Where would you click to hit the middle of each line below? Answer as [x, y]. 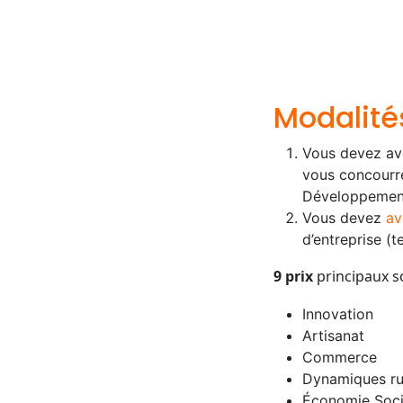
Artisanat [333, 335]
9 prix [293, 276]
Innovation [338, 313]
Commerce [340, 357]
